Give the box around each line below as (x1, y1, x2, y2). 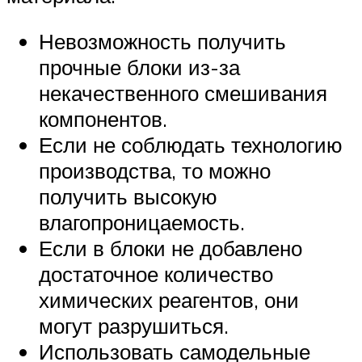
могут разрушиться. (39, 313, 229, 339)
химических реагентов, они (39, 287, 299, 314)
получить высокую (39, 183, 217, 210)
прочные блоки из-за (39, 54, 240, 81)
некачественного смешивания (39, 80, 327, 107)
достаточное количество (39, 261, 273, 288)
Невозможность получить (39, 28, 286, 55)
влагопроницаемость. (39, 209, 245, 236)
